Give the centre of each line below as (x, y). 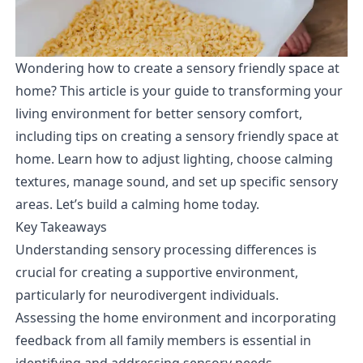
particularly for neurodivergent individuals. (147, 295)
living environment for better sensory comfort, (158, 113)
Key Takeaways (61, 226)
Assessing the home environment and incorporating (175, 317)
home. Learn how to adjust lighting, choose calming (174, 158)
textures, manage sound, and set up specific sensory (176, 181)
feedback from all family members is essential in (163, 340)
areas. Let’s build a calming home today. (137, 204)
